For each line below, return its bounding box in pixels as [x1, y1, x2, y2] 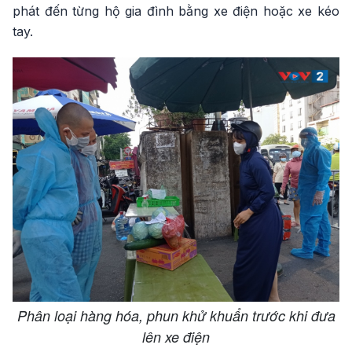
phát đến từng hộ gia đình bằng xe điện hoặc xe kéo [13, 3, 339, 20]
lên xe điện [142, 327, 210, 347]
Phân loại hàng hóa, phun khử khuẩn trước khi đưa [16, 306, 335, 326]
